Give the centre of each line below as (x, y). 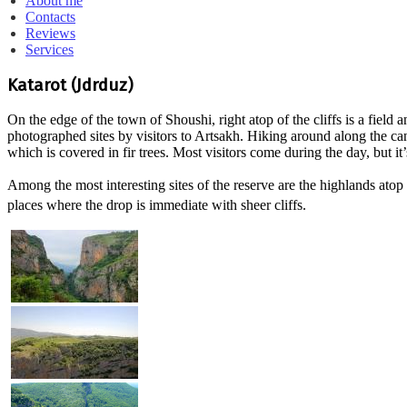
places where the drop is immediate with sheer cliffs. (157, 205)
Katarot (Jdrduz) (70, 85)
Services (50, 50)
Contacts (50, 17)
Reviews (50, 33)
